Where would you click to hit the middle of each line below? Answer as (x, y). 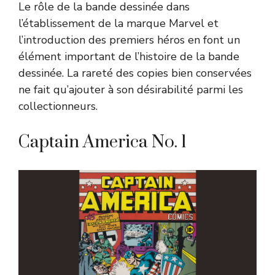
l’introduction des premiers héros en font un (129, 40)
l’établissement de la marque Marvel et (118, 23)
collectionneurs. (58, 106)
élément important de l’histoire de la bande (129, 56)
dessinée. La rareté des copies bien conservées (135, 73)
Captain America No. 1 (103, 142)
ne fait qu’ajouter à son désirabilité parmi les (131, 89)
